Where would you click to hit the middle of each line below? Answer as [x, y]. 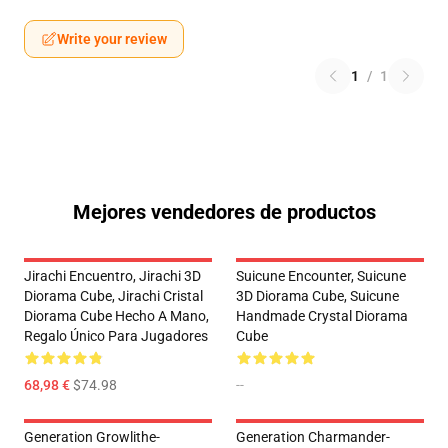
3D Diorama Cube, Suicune [317, 296]
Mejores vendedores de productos [224, 212]
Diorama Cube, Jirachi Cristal [113, 296]
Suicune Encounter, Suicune [321, 276]
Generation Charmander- [313, 437]
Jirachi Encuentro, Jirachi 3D [112, 276]
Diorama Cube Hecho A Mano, [116, 316]
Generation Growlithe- [92, 437]
